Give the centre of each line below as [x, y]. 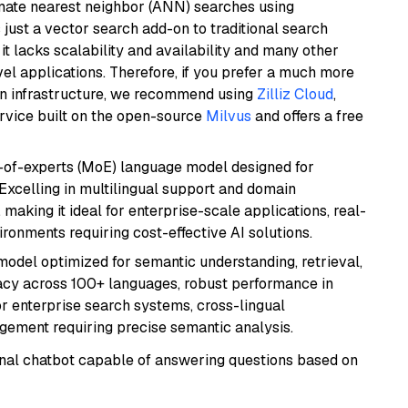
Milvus [229, 116]
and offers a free [307, 116]
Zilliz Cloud [295, 94]
